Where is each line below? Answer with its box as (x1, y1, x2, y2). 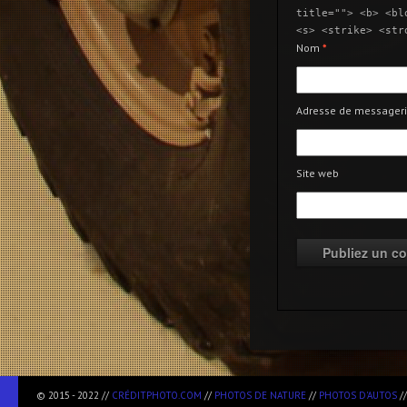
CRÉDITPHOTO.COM (112, 389, 202, 402)
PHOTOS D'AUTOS (319, 389, 397, 402)
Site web (296, 165, 339, 180)
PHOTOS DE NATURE (214, 389, 306, 402)
